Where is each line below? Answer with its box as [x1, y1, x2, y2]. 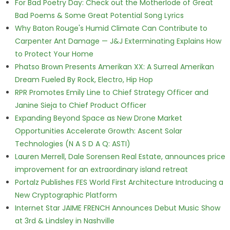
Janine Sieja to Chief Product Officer [14, 100, 146, 110]
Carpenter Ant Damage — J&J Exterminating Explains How [14, 36, 221, 46]
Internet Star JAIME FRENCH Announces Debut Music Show [14, 203, 220, 213]
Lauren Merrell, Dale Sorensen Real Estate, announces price [14, 151, 225, 162]
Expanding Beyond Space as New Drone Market [14, 113, 182, 123]
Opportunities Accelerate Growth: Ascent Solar [14, 126, 182, 136]
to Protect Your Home [14, 49, 93, 59]
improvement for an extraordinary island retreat [14, 164, 188, 175]
